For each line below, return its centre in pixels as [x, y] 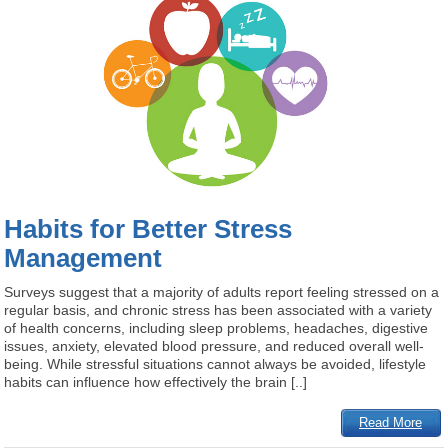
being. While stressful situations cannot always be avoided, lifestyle [215, 364]
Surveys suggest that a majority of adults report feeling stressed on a [222, 292]
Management [83, 258]
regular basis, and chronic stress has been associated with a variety [218, 310]
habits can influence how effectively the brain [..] [156, 382]
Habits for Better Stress [148, 229]
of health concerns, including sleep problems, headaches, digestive [216, 328]
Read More [391, 423]
